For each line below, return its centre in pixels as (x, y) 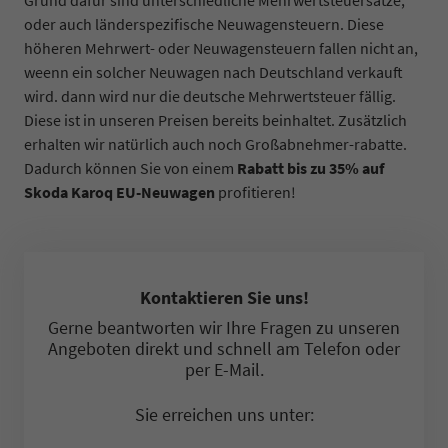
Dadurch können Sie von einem (130, 167)
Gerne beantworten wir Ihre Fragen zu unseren (224, 327)
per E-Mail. (224, 369)
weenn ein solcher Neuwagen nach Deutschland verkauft (213, 71)
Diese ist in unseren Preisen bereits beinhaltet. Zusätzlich (215, 119)
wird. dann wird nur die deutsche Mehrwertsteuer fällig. (210, 95)
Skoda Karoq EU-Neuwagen (119, 191)
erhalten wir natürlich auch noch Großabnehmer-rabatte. (215, 143)
